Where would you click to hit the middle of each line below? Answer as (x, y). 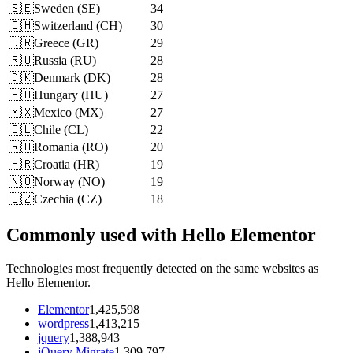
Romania (56, 147)
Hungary (56, 95)
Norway (54, 182)
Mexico (53, 113)
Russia (50, 61)
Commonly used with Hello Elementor (161, 235)
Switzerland (63, 26)
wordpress (63, 324)
